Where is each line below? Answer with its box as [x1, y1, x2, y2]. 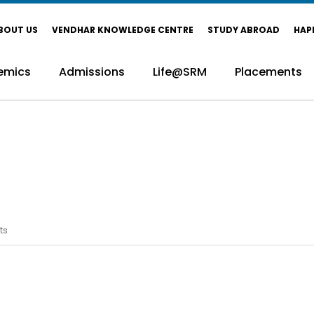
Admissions [58, 64, 125, 80]
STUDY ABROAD [207, 23, 280, 36]
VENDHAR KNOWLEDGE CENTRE [51, 23, 193, 36]
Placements [234, 64, 302, 80]
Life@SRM [152, 64, 207, 80]
